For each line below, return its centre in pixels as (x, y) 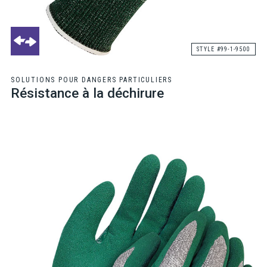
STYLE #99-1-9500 (224, 49)
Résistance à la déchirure (87, 93)
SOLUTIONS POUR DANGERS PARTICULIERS (91, 80)
